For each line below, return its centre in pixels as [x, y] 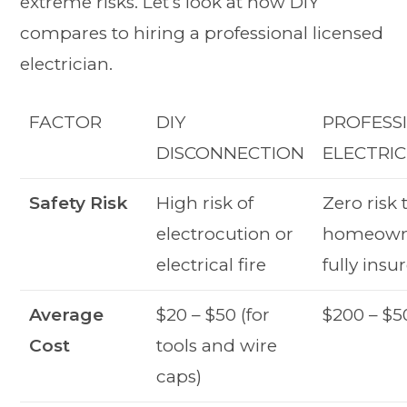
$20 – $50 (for [213, 314]
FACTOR [66, 122]
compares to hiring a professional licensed [202, 33]
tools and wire [217, 345]
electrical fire [212, 264]
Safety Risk [79, 203]
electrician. [67, 64]
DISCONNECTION [231, 153]
